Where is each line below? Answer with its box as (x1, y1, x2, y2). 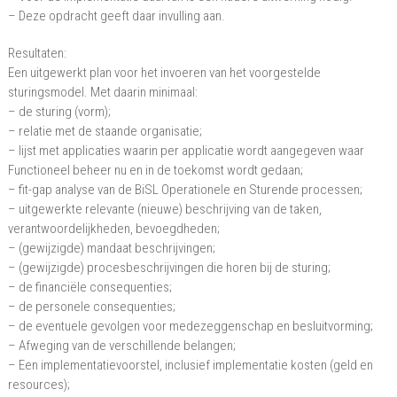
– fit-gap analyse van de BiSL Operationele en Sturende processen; (7, 182, 362, 198)
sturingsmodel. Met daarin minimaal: (7, 84, 198, 100)
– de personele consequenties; (7, 299, 175, 315)
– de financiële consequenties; (7, 279, 172, 295)
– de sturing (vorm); (7, 104, 111, 120)
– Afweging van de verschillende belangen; (7, 338, 236, 354)
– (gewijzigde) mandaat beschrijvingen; (7, 240, 215, 256)
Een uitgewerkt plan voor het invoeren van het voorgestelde (7, 65, 321, 81)
